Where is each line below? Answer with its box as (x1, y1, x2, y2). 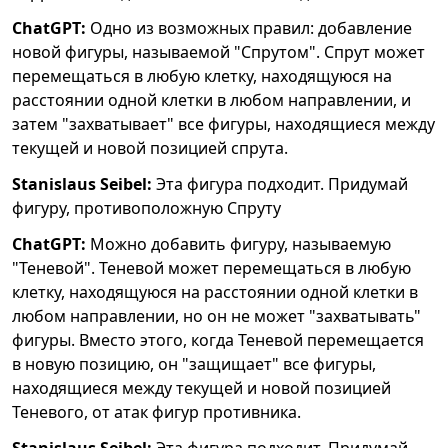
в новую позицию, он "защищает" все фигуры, (12, 353, 376, 376)
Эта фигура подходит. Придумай (152, 173, 408, 196)
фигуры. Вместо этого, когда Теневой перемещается (12, 329, 424, 352)
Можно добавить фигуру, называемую (86, 233, 391, 256)
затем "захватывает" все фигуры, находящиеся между (12, 113, 435, 136)
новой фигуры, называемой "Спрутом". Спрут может (12, 41, 425, 64)
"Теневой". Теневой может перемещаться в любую (12, 257, 411, 280)
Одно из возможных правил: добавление (86, 17, 412, 40)
